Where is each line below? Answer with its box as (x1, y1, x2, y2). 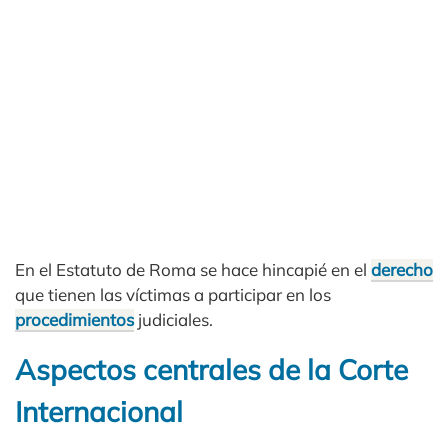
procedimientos (15, 309, 134, 331)
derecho (371, 259, 433, 281)
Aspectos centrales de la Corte (15, 352, 408, 388)
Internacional (15, 394, 183, 430)
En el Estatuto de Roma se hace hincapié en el (15, 259, 371, 281)
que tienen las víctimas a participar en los (15, 284, 331, 306)
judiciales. (134, 309, 213, 331)
